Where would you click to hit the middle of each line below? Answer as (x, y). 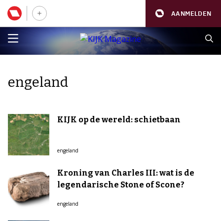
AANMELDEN (191, 13)
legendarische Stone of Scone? (121, 185)
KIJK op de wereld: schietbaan (119, 120)
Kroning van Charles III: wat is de (126, 173)
